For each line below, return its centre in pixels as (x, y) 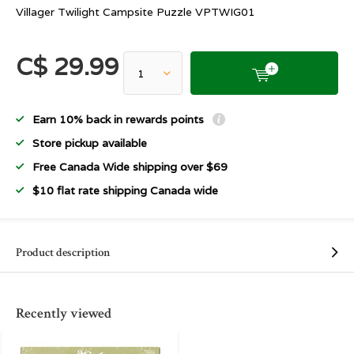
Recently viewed (64, 313)
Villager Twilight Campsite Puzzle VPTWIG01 (136, 12)
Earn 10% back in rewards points (120, 119)
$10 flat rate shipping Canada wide (125, 190)
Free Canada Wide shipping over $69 (130, 167)
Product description (63, 252)
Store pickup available (90, 143)
